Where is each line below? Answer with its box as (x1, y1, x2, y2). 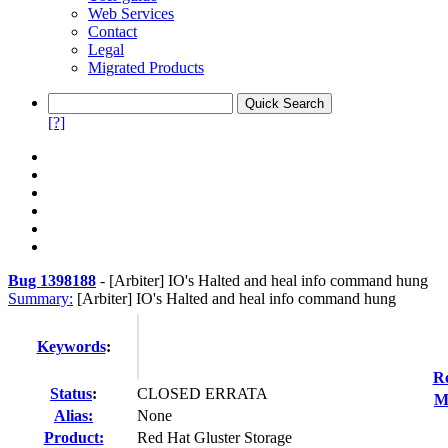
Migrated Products (88, 59, 204, 76)
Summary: (8, 290, 73, 307)
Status (50, 385, 92, 402)
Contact (88, 23, 137, 40)
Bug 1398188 (8, 272, 96, 289)
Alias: (54, 407, 93, 424)
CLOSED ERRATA (137, 385, 268, 402)
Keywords (36, 338, 106, 355)
